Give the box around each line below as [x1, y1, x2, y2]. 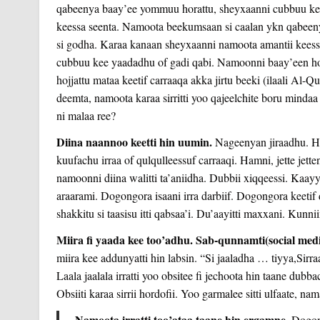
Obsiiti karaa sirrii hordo [56, 285, 166, 301]
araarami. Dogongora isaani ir [56, 187, 190, 203]
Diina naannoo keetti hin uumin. [56, 133, 212, 150]
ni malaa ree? [56, 107, 116, 123]
